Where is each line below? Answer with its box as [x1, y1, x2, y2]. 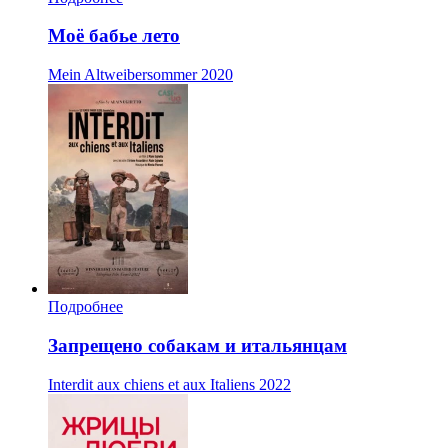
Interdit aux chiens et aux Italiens [48, 375, 255, 393]
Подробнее [48, 298, 123, 316]
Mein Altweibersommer [48, 66, 197, 84]
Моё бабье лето [48, 25, 180, 47]
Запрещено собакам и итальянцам [48, 334, 347, 356]
